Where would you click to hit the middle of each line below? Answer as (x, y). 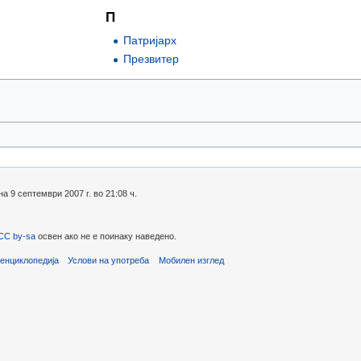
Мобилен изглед (191, 260)
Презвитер (151, 59)
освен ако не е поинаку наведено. (106, 236)
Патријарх (150, 40)
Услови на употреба (109, 260)
